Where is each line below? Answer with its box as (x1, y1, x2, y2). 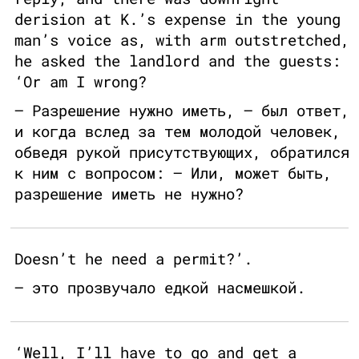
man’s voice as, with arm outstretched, (14, 30, 349, 50)
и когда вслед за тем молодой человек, (14, 121, 341, 142)
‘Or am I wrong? (14, 71, 147, 92)
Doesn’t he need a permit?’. (14, 248, 252, 269)
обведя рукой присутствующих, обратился (14, 142, 349, 163)
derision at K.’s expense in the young (14, 9, 341, 30)
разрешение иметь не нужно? (14, 184, 244, 204)
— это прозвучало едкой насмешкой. (14, 277, 305, 298)
